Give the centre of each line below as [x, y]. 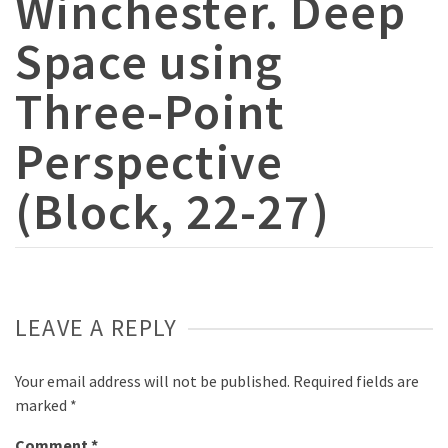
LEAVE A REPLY [96, 328]
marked [42, 405]
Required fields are [356, 381]
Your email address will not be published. [152, 381]
